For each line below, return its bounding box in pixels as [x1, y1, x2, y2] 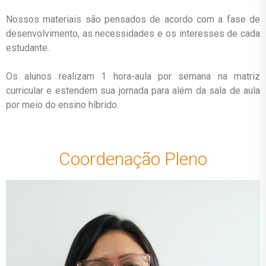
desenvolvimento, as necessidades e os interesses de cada [6, 28, 260, 39]
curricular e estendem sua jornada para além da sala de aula [6, 85, 260, 96]
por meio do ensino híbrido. [6, 99, 119, 110]
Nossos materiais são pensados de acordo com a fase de [6, 14, 260, 25]
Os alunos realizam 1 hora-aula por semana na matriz [6, 71, 260, 82]
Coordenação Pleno [59, 148, 207, 169]
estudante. [6, 42, 49, 53]
